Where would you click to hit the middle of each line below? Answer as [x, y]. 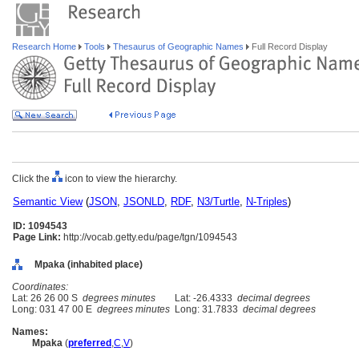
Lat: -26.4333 [204, 298]
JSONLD [144, 202]
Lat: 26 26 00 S [47, 298]
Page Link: [37, 237]
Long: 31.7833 [206, 309]
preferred [90, 343]
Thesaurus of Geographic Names [178, 46]
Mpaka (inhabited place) [89, 264]
